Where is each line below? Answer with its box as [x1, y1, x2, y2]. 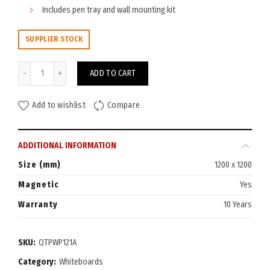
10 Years [224, 199, 252, 210]
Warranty [18, 199, 58, 210]
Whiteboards [59, 257, 103, 267]
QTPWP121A [39, 237, 77, 248]
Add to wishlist [32, 100, 86, 111]
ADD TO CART [90, 68, 136, 78]
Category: [18, 257, 58, 267]
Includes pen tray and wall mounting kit [42, 5, 175, 15]
